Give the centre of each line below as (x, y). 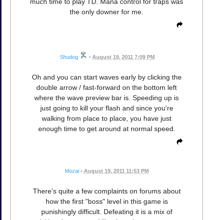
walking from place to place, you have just (107, 119)
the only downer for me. (107, 12)
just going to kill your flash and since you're (107, 108)
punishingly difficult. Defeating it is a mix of (107, 212)
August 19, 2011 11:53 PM (116, 171)
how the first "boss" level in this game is (107, 202)
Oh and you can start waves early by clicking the (107, 77)
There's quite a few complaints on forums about (107, 191)
